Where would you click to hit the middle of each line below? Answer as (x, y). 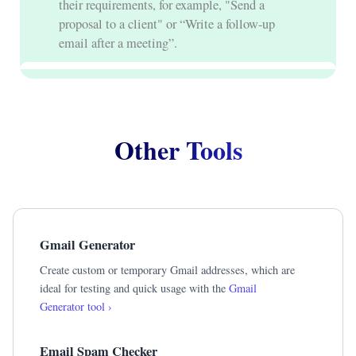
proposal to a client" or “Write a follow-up (166, 24)
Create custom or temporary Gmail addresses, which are (168, 269)
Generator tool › (76, 306)
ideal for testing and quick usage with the (135, 288)
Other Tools (178, 149)
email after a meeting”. (118, 43)
